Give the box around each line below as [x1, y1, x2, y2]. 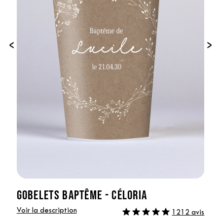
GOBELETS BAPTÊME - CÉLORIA [16, 187, 147, 202]
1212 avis [172, 209, 205, 216]
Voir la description [16, 207, 77, 214]
